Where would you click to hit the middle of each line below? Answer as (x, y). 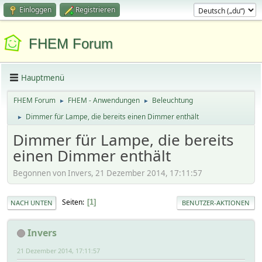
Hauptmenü (43, 77)
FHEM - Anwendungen (104, 100)
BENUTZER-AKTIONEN (216, 202)
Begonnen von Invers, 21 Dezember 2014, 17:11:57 (108, 173)
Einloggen (35, 10)
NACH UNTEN (32, 202)
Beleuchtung (173, 100)
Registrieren (95, 10)
